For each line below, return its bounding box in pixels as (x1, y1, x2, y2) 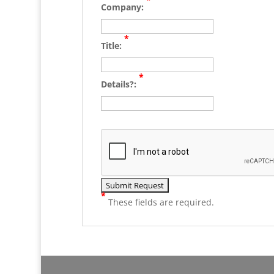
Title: (100, 39, 124, 51)
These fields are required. (105, 196, 214, 209)
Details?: (100, 78, 139, 90)
